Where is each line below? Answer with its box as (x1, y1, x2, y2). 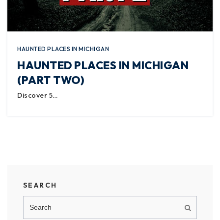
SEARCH (23, 181, 57, 190)
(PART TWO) (17, 73, 84, 87)
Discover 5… (17, 91, 58, 100)
